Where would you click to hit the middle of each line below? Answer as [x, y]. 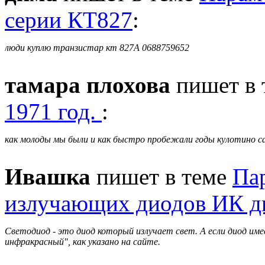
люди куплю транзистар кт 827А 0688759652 [97, 47]
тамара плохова [88, 85]
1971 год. [53, 111]
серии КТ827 [69, 20]
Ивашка [48, 176]
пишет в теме [161, 176]
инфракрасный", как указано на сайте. [83, 241]
